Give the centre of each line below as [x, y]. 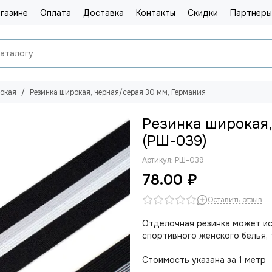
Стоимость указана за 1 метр [204, 260]
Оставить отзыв [235, 199]
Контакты [156, 13]
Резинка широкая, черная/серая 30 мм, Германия [118, 92]
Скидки [203, 13]
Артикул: [158, 160]
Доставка [104, 13]
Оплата [56, 13]
